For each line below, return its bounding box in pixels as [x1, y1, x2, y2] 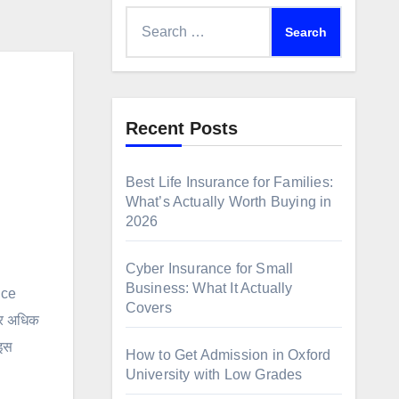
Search [124, 10, 170, 25]
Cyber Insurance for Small [125, 261, 294, 276]
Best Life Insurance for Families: [125, 175, 334, 190]
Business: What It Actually [125, 281, 293, 296]
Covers [125, 300, 172, 315]
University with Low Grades [125, 367, 303, 382]
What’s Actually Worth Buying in [125, 194, 332, 209]
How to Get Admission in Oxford [125, 347, 331, 362]
